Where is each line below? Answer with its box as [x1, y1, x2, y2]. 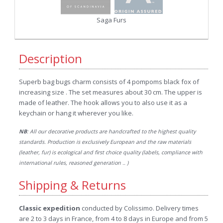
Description [18, 50, 82, 67]
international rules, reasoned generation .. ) [18, 159, 128, 166]
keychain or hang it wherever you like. [18, 109, 133, 117]
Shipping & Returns [18, 177, 126, 193]
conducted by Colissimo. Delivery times [80, 204, 199, 213]
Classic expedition [18, 204, 80, 213]
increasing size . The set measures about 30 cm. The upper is [18, 88, 202, 97]
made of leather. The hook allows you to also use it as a [18, 98, 187, 107]
